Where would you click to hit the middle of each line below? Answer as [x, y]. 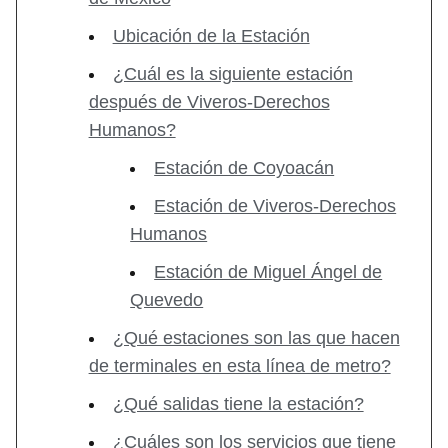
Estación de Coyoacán [244, 168]
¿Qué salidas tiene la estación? [238, 404]
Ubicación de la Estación [211, 36]
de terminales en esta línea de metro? [239, 366]
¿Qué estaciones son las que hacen [256, 338]
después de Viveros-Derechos [209, 102]
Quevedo [167, 300]
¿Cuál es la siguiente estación [232, 74]
